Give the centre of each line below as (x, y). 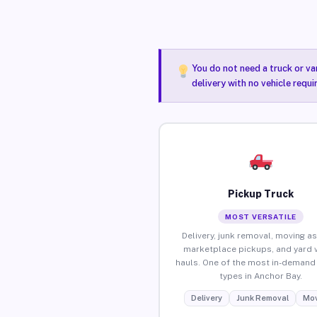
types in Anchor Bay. (261, 276)
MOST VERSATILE (261, 216)
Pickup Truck (261, 194)
